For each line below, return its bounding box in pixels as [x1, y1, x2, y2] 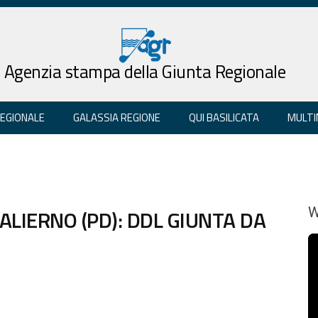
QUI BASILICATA [189, 109, 259, 126]
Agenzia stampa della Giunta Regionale [4, 57, 286, 85]
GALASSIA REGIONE [73, 109, 160, 126]
